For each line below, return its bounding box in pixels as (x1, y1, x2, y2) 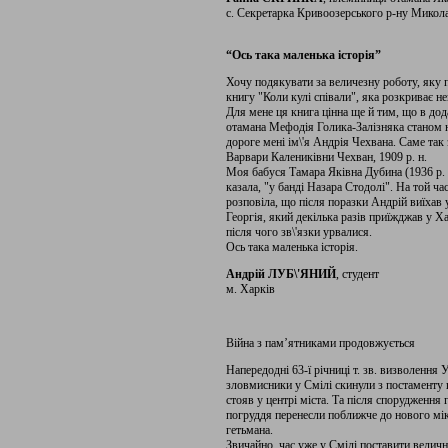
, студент (336, 267, 379, 281)
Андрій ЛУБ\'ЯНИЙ (226, 267, 336, 281)
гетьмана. (226, 423, 273, 437)
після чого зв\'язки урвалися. (226, 225, 372, 239)
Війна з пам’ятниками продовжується (226, 336, 415, 350)
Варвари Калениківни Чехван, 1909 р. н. (226, 150, 427, 164)
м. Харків (226, 282, 275, 296)
